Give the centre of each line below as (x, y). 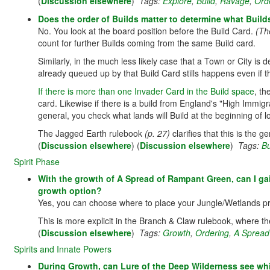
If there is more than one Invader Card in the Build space (146, 91)
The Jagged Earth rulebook (91, 133)
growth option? (70, 190)
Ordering (212, 233)
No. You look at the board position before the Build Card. (147, 31)
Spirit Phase (37, 162)
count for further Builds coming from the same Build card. (147, 43)
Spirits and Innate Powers (63, 249)
